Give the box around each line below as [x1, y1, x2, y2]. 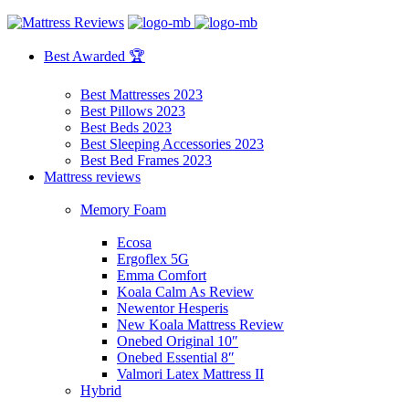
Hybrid [80, 383, 121, 398]
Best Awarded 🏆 [44, 48, 145, 64]
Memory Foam [80, 202, 166, 217]
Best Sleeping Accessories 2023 [80, 136, 264, 152]
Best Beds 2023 [80, 120, 172, 135]
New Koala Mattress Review [117, 317, 284, 332]
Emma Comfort [117, 267, 206, 283]
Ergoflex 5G [117, 251, 189, 267]
